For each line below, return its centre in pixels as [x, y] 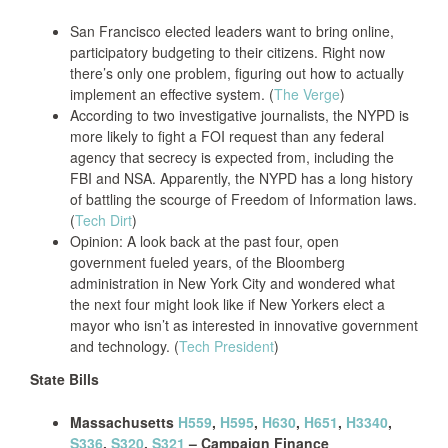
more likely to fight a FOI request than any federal [227, 136]
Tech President [226, 346]
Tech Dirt [103, 220]
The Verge [307, 94]
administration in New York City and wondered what [232, 283]
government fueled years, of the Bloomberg [207, 262]
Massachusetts [124, 422]
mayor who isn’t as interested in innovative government [244, 325]
